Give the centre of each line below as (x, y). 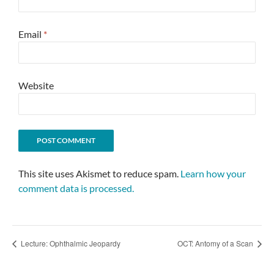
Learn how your (213, 173)
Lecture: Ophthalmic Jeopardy (70, 243)
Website (36, 85)
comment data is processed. (76, 188)
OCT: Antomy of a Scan (216, 243)
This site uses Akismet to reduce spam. (99, 173)
